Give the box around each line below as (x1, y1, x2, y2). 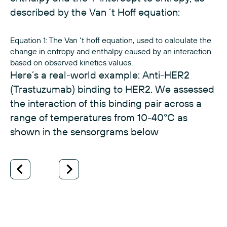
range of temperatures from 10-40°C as (10, 111, 187, 124)
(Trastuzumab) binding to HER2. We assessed (10, 83, 214, 95)
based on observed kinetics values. (10, 57, 133, 67)
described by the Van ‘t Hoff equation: (10, 6, 180, 18)
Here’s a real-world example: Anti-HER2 (10, 68, 190, 81)
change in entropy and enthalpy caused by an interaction (10, 46, 211, 56)
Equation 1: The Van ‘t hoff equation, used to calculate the (10, 35, 211, 45)
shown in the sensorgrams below (10, 125, 159, 138)
